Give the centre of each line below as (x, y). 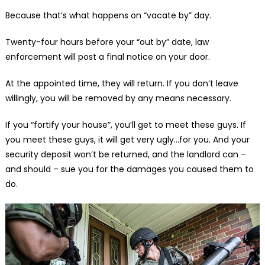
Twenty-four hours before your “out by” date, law (107, 42)
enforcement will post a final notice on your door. (107, 56)
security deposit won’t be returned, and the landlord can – (125, 154)
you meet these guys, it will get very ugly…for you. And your (127, 139)
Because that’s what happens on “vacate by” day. (108, 15)
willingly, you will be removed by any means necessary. (118, 98)
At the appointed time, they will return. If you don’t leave (122, 83)
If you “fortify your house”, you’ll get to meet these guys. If (125, 125)
